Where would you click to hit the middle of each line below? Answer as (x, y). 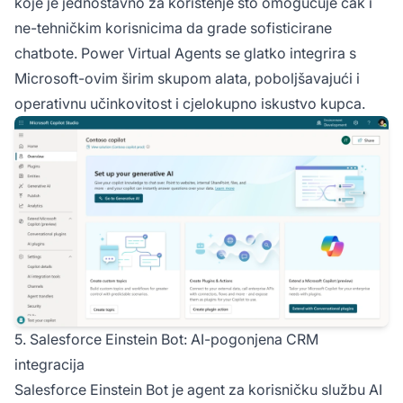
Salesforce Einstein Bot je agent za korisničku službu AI (198, 389)
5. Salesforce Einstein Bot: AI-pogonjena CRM (166, 339)
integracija (49, 364)
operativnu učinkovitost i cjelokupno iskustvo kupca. (190, 103)
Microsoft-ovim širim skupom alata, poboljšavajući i (187, 78)
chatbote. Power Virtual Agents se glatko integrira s (185, 53)
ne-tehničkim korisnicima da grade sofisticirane (173, 27)
